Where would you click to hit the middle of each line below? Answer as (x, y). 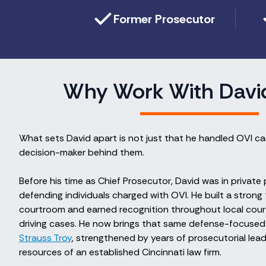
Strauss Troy (45, 238)
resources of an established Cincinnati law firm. (120, 252)
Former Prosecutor (164, 19)
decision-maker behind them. (82, 152)
